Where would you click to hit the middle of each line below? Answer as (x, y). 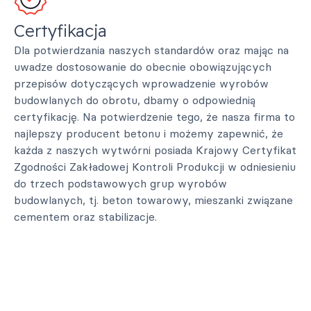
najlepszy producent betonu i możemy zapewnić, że (149, 133)
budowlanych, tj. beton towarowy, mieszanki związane (153, 200)
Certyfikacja (60, 31)
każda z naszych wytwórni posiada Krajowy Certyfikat (155, 150)
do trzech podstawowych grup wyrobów (120, 183)
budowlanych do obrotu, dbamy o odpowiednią (135, 100)
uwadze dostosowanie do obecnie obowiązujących (143, 67)
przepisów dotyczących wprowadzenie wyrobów (141, 83)
